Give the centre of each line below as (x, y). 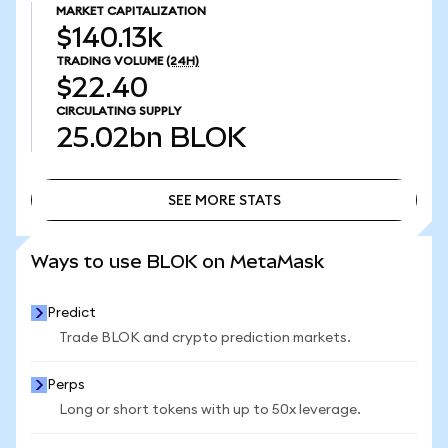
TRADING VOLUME (109, 61)
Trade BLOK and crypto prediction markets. (205, 338)
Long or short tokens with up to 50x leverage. (210, 410)
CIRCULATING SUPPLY (118, 111)
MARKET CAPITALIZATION (131, 11)
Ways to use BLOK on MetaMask (177, 261)
